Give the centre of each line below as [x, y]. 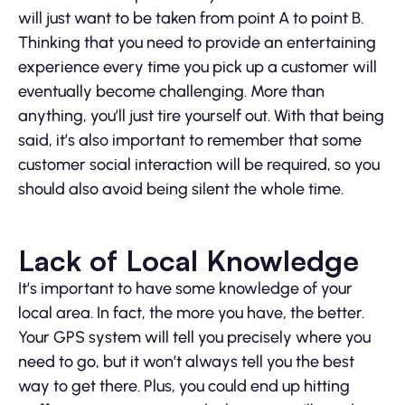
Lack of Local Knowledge [188, 261]
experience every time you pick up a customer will [198, 67]
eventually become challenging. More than [171, 92]
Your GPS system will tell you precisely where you [194, 338]
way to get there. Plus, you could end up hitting [184, 386]
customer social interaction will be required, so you [199, 165]
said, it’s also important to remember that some [190, 141]
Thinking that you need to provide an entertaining [197, 43]
